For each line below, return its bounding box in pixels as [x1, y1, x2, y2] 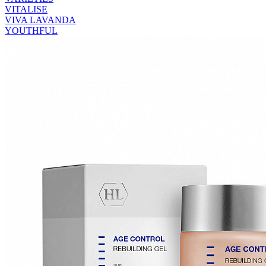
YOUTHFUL [5, 25, 58, 36]
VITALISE [5, 4, 47, 14]
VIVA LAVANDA [5, 14, 76, 25]
